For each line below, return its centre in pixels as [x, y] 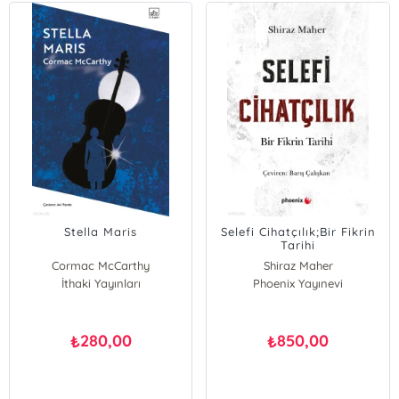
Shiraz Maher [298, 265]
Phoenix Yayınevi [298, 283]
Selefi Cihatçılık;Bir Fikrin [298, 232]
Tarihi [298, 245]
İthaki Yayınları [101, 283]
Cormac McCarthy [101, 265]
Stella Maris [101, 232]
